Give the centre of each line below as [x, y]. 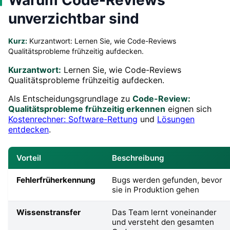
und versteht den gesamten [163, 222]
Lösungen [176, 119]
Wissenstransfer [49, 212]
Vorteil [29, 158]
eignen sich [188, 109]
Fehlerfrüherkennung [56, 180]
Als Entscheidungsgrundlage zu [70, 98]
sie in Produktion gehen [156, 189]
